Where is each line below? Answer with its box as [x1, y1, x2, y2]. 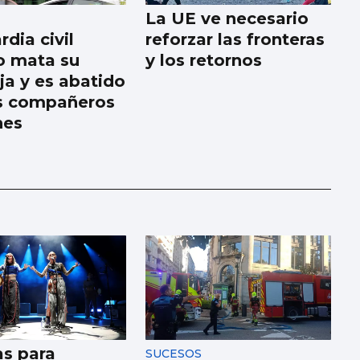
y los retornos [145, 51, 263, 71]
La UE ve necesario [145, 9, 309, 29]
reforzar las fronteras [145, 30, 325, 50]
